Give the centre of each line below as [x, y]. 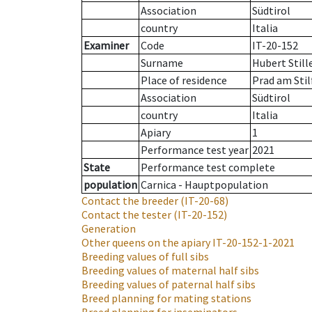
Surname [162, 63]
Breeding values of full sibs [145, 257]
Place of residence [184, 80]
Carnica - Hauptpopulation [204, 185]
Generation [109, 229]
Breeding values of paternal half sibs [169, 284]
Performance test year [195, 150]
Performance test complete [208, 167]
